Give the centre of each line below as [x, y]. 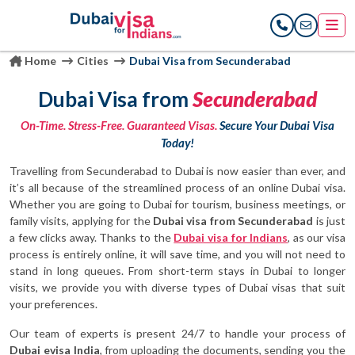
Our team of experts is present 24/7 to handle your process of [177, 333]
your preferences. [53, 304]
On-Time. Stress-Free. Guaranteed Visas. [119, 125]
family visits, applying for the [81, 221]
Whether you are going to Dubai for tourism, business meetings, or [177, 204]
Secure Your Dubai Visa [276, 125]
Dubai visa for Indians [231, 237]
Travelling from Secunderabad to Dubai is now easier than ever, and [177, 171]
